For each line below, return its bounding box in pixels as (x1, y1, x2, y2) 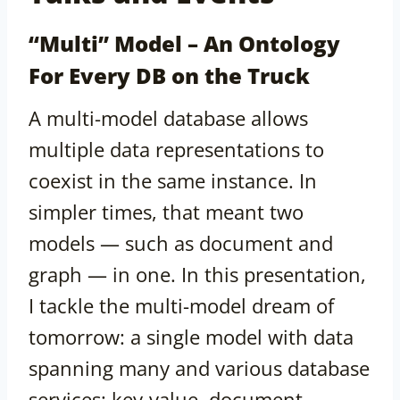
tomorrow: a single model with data (29, 323, 354, 351)
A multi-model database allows (29, 104, 308, 132)
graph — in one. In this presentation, (29, 261, 366, 288)
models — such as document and (29, 229, 333, 257)
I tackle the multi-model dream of (29, 292, 334, 320)
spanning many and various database (29, 354, 370, 382)
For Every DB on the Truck (29, 61, 310, 91)
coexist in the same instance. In (29, 167, 317, 195)
